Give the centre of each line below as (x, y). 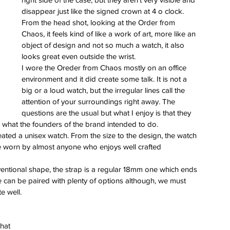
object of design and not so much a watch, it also (104, 45)
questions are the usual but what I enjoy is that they (107, 112)
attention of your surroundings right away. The (99, 101)
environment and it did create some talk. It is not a (105, 79)
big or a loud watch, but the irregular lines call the (104, 90)
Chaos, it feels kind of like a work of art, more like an (110, 33)
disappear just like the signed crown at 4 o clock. (104, 11)
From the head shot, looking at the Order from (99, 22)
